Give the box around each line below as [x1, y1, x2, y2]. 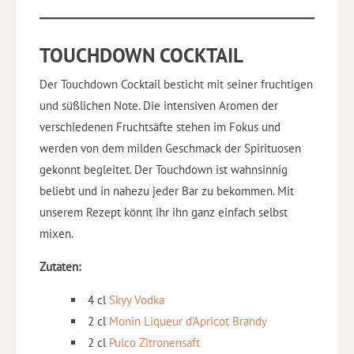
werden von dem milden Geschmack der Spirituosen [40, 140, 301, 156]
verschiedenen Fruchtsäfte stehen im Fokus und [40, 119, 281, 134]
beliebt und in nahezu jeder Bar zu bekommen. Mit [40, 183, 294, 198]
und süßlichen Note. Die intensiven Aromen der [40, 97, 278, 113]
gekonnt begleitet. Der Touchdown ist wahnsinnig [40, 161, 288, 177]
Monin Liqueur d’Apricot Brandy [109, 313, 267, 329]
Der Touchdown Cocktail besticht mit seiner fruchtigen [40, 76, 313, 92]
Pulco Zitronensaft [109, 334, 200, 350]
